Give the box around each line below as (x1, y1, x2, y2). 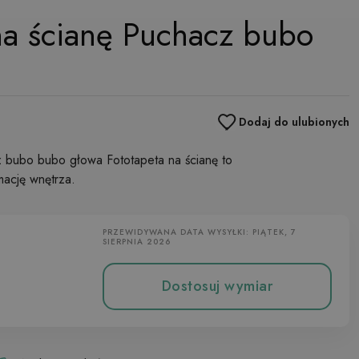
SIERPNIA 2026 (103, 236, 171, 248)
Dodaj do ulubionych (239, 114, 349, 130)
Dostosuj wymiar (161, 276, 273, 296)
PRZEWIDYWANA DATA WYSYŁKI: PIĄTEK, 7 (103, 226, 296, 238)
